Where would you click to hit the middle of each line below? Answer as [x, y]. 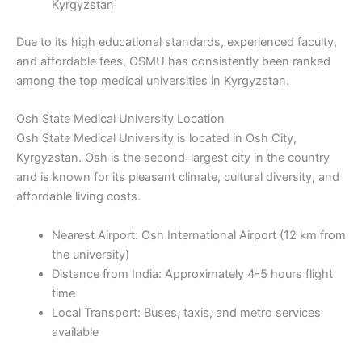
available [75, 332]
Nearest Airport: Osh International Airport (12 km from [198, 235]
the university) [90, 254]
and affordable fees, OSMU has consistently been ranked [173, 61]
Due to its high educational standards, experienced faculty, [177, 42]
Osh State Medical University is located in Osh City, [156, 139]
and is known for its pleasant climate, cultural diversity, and [178, 177]
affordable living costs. [78, 197]
